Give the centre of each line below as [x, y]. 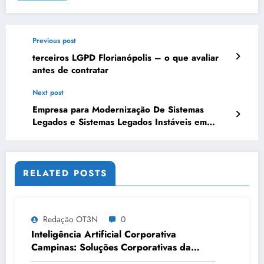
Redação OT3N [70, 220]
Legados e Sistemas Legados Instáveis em [120, 122]
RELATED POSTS [65, 174]
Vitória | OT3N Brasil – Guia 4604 [105, 135]
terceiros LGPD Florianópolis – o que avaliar [126, 58]
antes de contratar [70, 70]
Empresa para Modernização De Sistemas [118, 110]
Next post [48, 93]
